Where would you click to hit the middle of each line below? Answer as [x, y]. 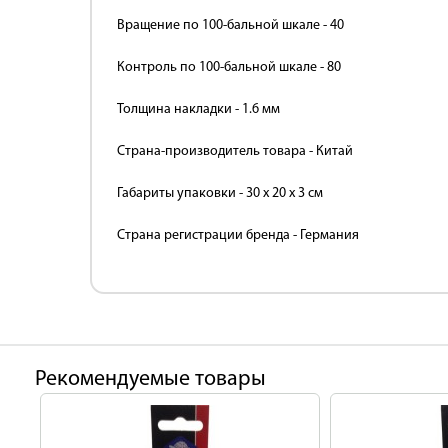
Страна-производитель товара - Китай [235, 151]
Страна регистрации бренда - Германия [238, 235]
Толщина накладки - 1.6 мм [198, 109]
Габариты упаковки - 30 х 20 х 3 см [220, 193]
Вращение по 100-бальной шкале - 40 [230, 25]
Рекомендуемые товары [150, 379]
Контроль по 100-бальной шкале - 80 [229, 67]
